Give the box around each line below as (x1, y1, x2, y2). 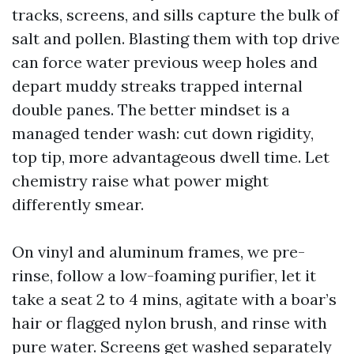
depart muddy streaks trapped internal (12, 76, 303, 96)
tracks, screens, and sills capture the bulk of (12, 5, 339, 24)
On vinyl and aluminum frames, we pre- (12, 242, 305, 262)
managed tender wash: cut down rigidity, (12, 123, 314, 143)
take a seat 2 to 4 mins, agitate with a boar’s (12, 289, 337, 309)
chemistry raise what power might (12, 171, 269, 190)
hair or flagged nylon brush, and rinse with (12, 313, 327, 333)
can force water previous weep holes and (12, 52, 318, 72)
